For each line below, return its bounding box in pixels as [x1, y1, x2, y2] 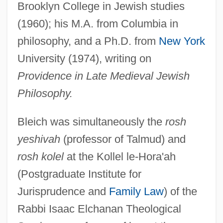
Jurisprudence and [17, 185, 109, 198]
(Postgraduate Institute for [17, 167, 141, 180]
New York [158, 34, 205, 47]
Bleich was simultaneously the [17, 115, 165, 128]
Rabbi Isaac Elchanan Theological [17, 202, 181, 215]
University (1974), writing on [17, 52, 151, 65]
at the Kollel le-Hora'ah [63, 150, 176, 163]
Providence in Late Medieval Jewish [17, 69, 190, 82]
